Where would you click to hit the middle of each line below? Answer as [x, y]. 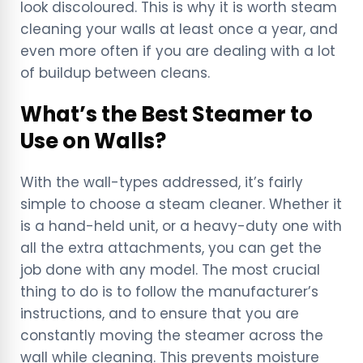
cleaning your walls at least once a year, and [179, 30]
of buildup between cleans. [117, 73]
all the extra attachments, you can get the [171, 248]
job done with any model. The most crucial [170, 270]
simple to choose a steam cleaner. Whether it [181, 205]
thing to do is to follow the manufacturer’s [169, 292]
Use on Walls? [93, 141]
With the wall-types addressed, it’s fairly [162, 183]
